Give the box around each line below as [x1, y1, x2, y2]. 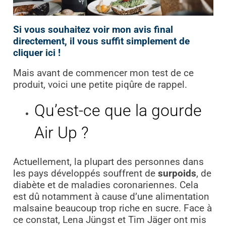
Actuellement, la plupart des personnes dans [13, 156, 204, 168]
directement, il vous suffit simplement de [13, 35, 190, 47]
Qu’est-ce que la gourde [34, 100, 202, 120]
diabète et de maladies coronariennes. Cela [13, 180, 198, 191]
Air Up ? [34, 123, 89, 142]
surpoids [157, 168, 196, 180]
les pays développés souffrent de [13, 168, 158, 180]
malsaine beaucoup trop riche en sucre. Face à [13, 203, 212, 214]
